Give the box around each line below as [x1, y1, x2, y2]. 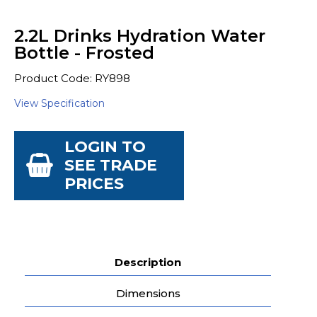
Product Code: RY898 [14, 71, 130, 85]
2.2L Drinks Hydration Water [14, 25, 265, 46]
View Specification [14, 97, 105, 110]
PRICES [64, 174, 124, 193]
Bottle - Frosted [14, 42, 154, 63]
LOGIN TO [64, 137, 146, 156]
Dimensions [115, 287, 180, 300]
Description [115, 255, 181, 269]
